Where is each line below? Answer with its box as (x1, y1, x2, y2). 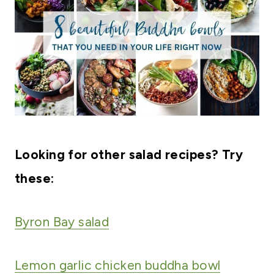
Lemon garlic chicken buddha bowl (15, 257, 221, 273)
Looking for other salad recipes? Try (15, 147, 243, 162)
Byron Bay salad (15, 214, 109, 229)
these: (15, 171, 54, 186)
